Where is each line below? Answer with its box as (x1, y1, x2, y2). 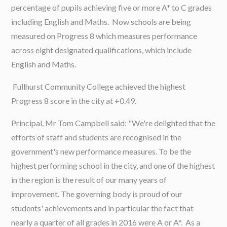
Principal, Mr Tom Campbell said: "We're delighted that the (11, 118, 216, 128)
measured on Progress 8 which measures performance (11, 31, 198, 41)
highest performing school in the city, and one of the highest (11, 161, 215, 170)
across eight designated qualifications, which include (11, 45, 192, 55)
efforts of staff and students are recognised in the (11, 132, 182, 142)
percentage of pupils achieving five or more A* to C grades (11, 3, 212, 12)
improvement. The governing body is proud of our (11, 189, 183, 199)
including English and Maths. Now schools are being (11, 17, 192, 26)
